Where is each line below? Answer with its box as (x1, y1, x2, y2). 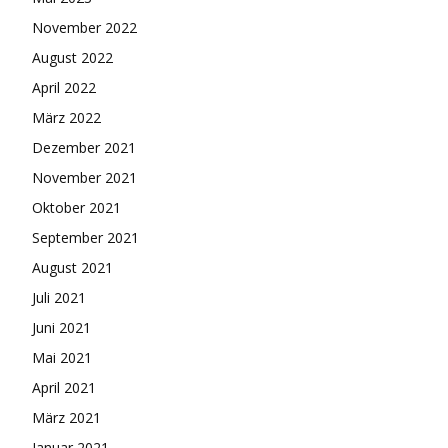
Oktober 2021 (32, 198, 121, 218)
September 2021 (32, 228, 139, 248)
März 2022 (32, 108, 101, 128)
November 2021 (32, 168, 137, 188)
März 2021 (32, 408, 101, 428)
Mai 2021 (32, 348, 92, 368)
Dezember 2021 (32, 138, 136, 158)
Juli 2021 (32, 288, 86, 308)
